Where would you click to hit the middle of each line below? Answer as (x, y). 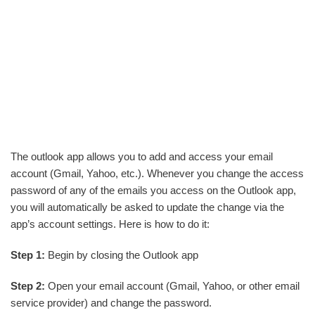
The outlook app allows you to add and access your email (142, 156)
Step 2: (28, 285)
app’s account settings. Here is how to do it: (110, 224)
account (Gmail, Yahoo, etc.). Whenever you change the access (157, 173)
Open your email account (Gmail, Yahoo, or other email (172, 285)
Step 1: (28, 255)
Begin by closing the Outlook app (122, 255)
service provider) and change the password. (111, 302)
